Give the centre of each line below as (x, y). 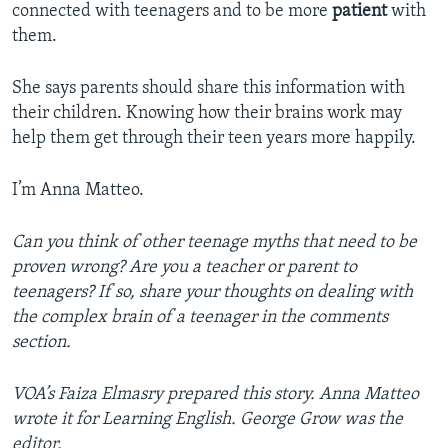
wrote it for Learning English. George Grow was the (207, 420)
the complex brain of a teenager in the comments (200, 318)
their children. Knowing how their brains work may (207, 114)
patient (359, 12)
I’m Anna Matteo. (78, 191)
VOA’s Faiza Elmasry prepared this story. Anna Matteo (215, 395)
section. (41, 343)
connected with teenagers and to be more (172, 12)
